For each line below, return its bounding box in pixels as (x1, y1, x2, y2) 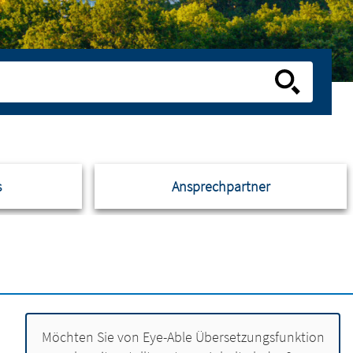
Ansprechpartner (171, 177, 270, 195)
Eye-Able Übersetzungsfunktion (142, 328, 325, 346)
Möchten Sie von (41, 328, 143, 346)
